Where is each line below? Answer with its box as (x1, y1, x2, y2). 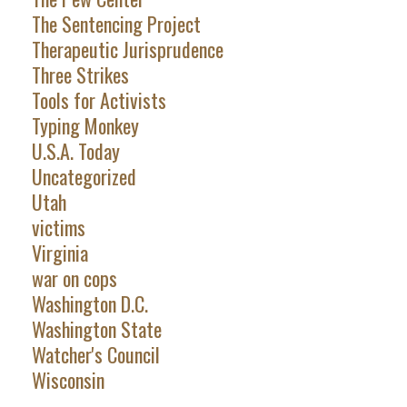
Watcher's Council (31, 340, 160, 370)
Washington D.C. (31, 289, 148, 319)
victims (31, 213, 85, 243)
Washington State (31, 314, 162, 344)
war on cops (31, 263, 117, 293)
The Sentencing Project (31, 9, 201, 39)
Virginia (31, 238, 88, 268)
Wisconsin (31, 365, 104, 395)
